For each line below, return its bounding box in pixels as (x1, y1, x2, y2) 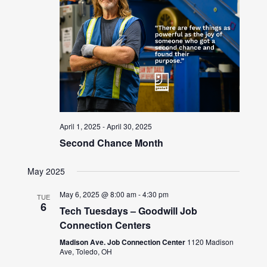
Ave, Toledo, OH (60, 246, 113, 257)
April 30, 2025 (107, 121, 153, 132)
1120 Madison (187, 237, 234, 247)
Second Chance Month (60, 136, 164, 150)
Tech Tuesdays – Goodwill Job (60, 204, 198, 218)
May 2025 (27, 165, 66, 178)
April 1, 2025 (60, 121, 101, 132)
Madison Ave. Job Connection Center (60, 237, 188, 248)
